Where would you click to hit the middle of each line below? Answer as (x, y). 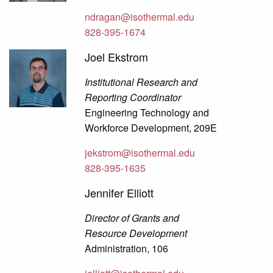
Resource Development (136, 233)
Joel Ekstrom (117, 57)
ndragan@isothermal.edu (140, 17)
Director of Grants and (132, 218)
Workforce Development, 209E (151, 128)
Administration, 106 (127, 249)
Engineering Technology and (147, 113)
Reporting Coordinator (133, 97)
